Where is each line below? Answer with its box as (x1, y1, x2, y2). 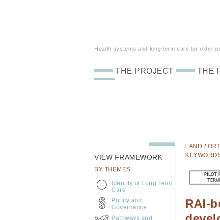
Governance (111, 204, 147, 211)
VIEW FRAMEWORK (94, 153, 162, 161)
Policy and (111, 197, 142, 204)
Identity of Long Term (111, 180, 172, 187)
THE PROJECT (115, 67, 174, 75)
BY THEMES (94, 166, 131, 173)
